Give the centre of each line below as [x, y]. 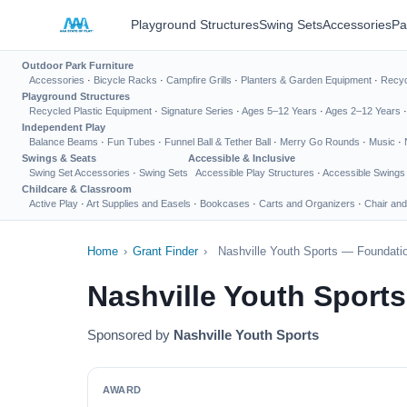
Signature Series [197, 111]
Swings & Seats [59, 158]
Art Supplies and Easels [139, 203]
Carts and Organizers [307, 203]
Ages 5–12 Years [279, 111]
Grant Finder [165, 251]
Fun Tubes [131, 142]
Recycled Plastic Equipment [90, 111]
